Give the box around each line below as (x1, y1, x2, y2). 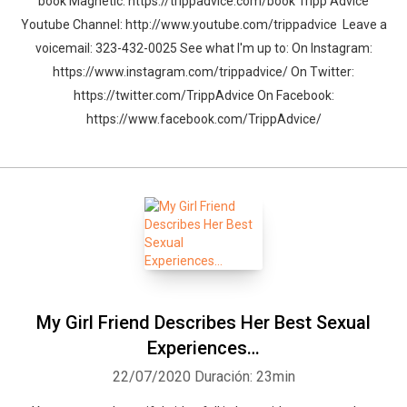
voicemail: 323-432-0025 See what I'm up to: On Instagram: (35, 41, 372, 55)
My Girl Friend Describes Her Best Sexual (36, 312, 371, 333)
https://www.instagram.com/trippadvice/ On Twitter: (53, 65, 354, 79)
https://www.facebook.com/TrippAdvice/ (85, 112, 322, 126)
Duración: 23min (194, 368, 295, 385)
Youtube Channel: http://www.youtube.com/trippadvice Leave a (20, 17, 387, 32)
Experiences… (147, 337, 260, 359)
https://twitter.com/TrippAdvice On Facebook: (73, 88, 334, 103)
